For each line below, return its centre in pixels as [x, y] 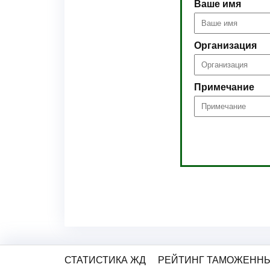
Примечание [224, 87]
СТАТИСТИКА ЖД [105, 260]
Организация [225, 46]
